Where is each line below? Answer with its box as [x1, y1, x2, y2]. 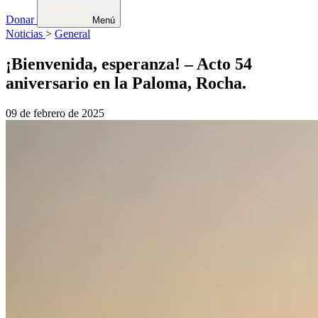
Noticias [6, 28, 45, 40]
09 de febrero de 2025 [6, 106, 104, 119]
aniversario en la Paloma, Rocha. [6, 73, 246, 92]
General [55, 28, 90, 40]
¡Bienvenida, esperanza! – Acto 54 [6, 54, 252, 73]
